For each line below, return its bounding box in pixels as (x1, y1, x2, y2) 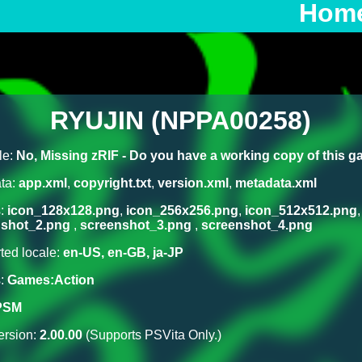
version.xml (157, 175, 229, 190)
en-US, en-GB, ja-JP (62, 245, 183, 259)
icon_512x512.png (244, 203, 357, 217)
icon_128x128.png (6, 203, 120, 217)
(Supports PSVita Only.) (82, 327, 221, 342)
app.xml (18, 175, 67, 190)
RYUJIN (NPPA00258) (50, 105, 312, 135)
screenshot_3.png (79, 217, 195, 232)
